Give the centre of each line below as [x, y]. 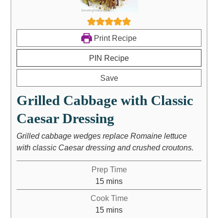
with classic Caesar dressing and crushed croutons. [105, 148]
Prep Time [109, 170]
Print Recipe [114, 38]
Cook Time [109, 198]
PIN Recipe [109, 58]
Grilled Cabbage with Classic [105, 100]
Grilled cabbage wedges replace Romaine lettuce [101, 136]
